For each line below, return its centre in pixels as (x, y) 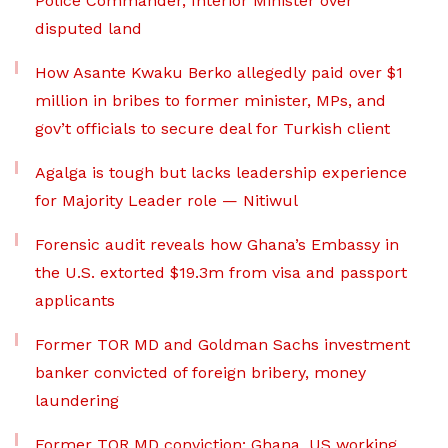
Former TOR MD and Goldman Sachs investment (222, 344)
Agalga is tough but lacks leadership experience (221, 172)
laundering (77, 400)
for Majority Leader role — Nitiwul (166, 200)
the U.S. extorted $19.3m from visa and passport (221, 272)
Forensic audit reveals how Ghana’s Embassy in (217, 244)
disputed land (88, 28)
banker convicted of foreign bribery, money (200, 372)
